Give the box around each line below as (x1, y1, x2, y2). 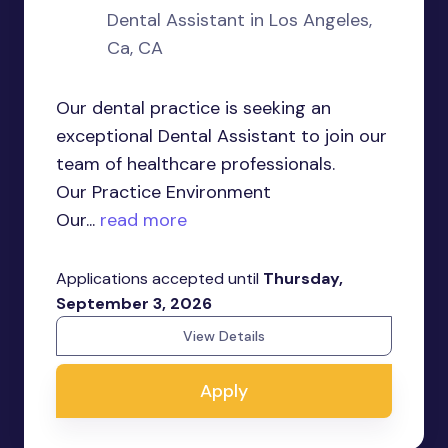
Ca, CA (106, 36, 163, 60)
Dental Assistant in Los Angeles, (106, 8, 372, 32)
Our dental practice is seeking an (56, 96, 331, 120)
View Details (183, 327, 265, 345)
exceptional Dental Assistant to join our (56, 124, 387, 148)
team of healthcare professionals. (56, 152, 335, 176)
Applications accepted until (56, 268, 263, 289)
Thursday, (263, 268, 343, 289)
